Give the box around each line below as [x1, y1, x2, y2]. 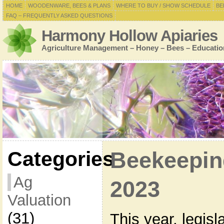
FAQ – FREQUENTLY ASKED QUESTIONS [5, 12, 112, 18]
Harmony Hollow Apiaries [41, 27, 217, 44]
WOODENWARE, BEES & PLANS [27, 2, 110, 8]
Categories [7, 147, 114, 170]
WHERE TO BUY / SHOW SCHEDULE [115, 2, 210, 8]
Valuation [7, 191, 71, 209]
